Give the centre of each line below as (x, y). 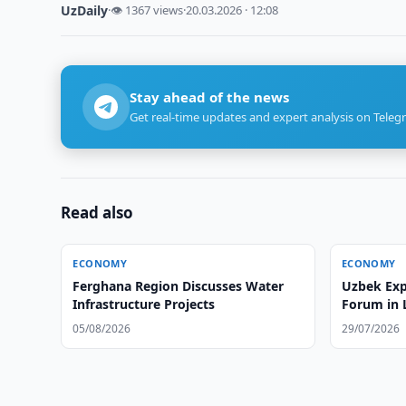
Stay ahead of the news (210, 97)
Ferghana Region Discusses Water (179, 286)
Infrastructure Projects (144, 304)
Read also (97, 213)
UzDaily (85, 10)
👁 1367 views (147, 10)
